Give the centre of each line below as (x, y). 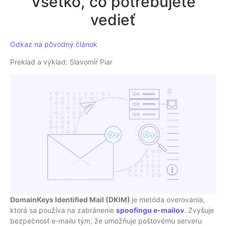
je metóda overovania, (168, 200)
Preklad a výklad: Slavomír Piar (61, 62)
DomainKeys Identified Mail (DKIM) (71, 200)
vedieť (113, 20)
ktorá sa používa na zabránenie (63, 210)
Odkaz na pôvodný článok (54, 44)
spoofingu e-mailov (150, 210)
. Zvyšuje (199, 210)
